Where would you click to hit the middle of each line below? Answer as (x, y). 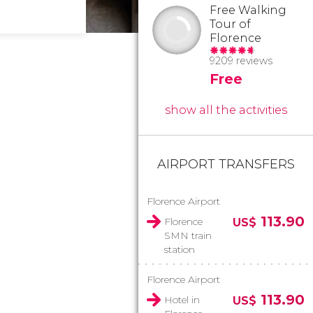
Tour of (230, 24)
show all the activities (226, 110)
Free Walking (248, 10)
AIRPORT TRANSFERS (226, 164)
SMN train (188, 235)
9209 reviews (241, 61)
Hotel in (182, 300)
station (180, 249)
